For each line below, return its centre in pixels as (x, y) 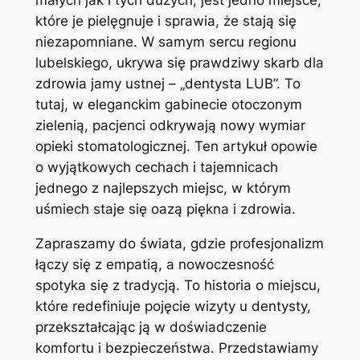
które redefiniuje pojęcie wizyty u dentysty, (173, 307)
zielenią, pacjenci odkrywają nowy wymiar (170, 126)
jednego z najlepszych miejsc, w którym (163, 188)
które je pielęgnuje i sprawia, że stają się (166, 21)
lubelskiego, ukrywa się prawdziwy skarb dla (179, 63)
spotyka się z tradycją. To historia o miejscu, (178, 286)
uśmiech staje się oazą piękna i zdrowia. (165, 209)
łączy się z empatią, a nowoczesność (154, 265)
